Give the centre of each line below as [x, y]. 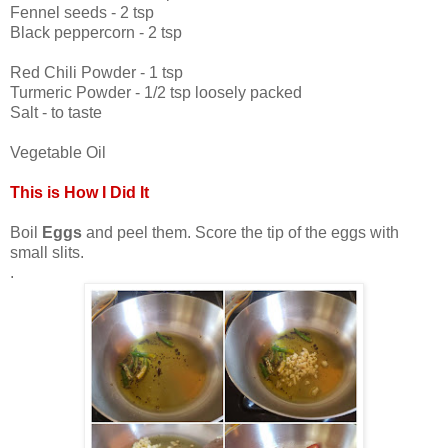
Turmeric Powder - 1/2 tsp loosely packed [156, 92]
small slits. [47, 252]
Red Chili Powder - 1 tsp [96, 72]
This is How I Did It [79, 192]
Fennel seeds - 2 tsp [82, 12]
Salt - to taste [56, 112]
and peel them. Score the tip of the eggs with [242, 232]
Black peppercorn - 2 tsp [96, 32]
